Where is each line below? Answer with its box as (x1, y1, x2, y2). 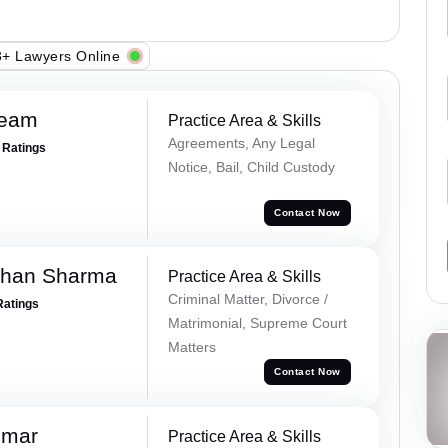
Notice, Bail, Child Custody (167, 159, 335, 176)
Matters (167, 338, 216, 355)
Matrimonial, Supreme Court (167, 314, 347, 331)
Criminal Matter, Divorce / (167, 290, 328, 307)
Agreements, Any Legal (167, 135, 315, 152)
